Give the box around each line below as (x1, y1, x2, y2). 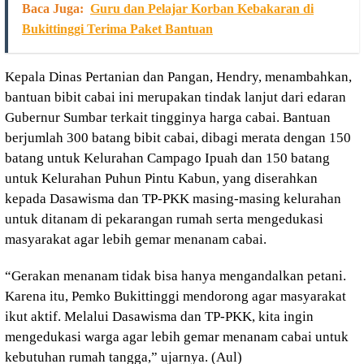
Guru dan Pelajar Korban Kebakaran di (90, 2, 314, 15)
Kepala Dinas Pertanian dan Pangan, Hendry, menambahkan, (5, 69, 352, 84)
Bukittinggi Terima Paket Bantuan (22, 22, 213, 36)
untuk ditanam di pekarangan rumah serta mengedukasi (5, 211, 323, 227)
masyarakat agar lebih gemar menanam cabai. (5, 232, 266, 247)
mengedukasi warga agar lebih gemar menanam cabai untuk (5, 329, 349, 344)
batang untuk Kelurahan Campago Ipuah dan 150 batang (5, 150, 330, 166)
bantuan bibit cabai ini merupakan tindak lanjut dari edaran (5, 89, 346, 105)
